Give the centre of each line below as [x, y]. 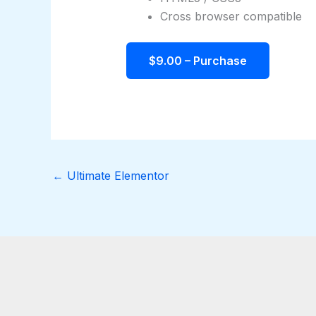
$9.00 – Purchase [197, 61]
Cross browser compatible [231, 17]
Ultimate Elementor [116, 175]
